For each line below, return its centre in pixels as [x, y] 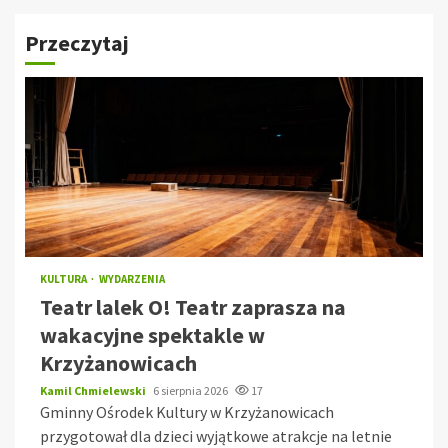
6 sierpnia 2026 [191, 391]
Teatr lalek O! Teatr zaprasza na [193, 307]
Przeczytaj [77, 43]
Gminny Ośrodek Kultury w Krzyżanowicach [187, 412]
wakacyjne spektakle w [152, 335]
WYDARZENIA [132, 279]
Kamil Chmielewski [94, 391]
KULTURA [64, 279]
